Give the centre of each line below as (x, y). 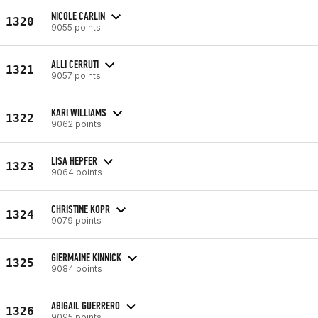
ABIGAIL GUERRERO (86, 305)
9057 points (76, 75)
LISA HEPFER (74, 160)
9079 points (76, 220)
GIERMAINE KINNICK (86, 257)
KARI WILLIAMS (79, 112)
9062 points (76, 124)
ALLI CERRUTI (75, 64)
